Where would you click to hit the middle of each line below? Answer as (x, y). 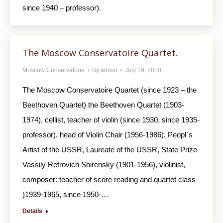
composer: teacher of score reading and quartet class (109, 179)
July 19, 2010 (143, 70)
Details (32, 211)
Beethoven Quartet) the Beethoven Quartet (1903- (103, 105)
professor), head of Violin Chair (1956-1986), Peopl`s (108, 135)
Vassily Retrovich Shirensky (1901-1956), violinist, (104, 165)
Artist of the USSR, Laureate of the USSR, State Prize (110, 150)
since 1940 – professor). (62, 8)
